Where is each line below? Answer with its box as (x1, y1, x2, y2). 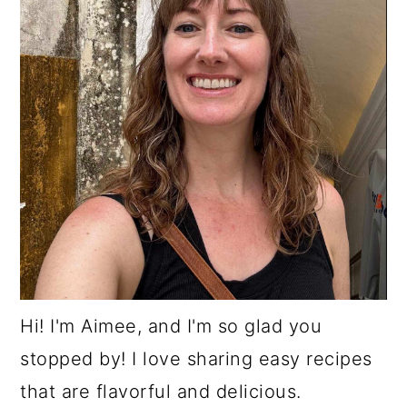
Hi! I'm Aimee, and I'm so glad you (20, 314, 323, 337)
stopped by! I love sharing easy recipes (20, 347, 372, 370)
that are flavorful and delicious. (20, 380, 302, 402)
